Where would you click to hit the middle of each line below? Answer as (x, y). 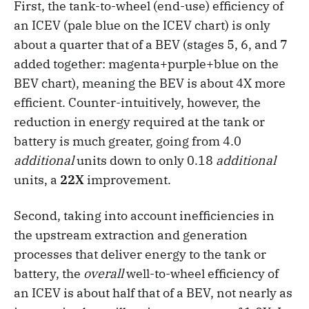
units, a (37, 179)
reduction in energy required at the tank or (139, 121)
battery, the (49, 273)
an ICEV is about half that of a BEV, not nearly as (153, 292)
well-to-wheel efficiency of (201, 273)
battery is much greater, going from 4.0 (128, 141)
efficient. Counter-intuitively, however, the (137, 102)
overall (103, 273)
